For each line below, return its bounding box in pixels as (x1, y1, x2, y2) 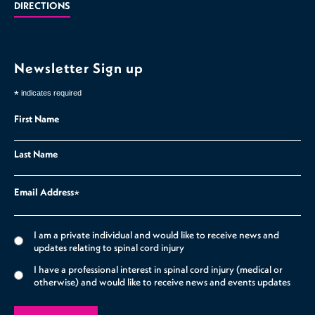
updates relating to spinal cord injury (34, 240, 184, 254)
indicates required (19, 88, 82, 97)
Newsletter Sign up (14, 58, 143, 77)
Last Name (14, 148, 58, 161)
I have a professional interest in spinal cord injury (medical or (34, 262, 283, 276)
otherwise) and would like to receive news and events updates (34, 275, 290, 288)
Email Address (14, 186, 74, 199)
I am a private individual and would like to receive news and (34, 228, 279, 241)
